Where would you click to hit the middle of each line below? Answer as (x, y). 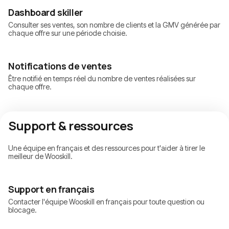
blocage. (22, 210)
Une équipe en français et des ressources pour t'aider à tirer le (107, 148)
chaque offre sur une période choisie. (68, 33)
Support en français (51, 189)
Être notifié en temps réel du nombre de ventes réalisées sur (102, 79)
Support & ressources (71, 126)
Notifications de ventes (60, 66)
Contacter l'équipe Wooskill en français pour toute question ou (106, 202)
